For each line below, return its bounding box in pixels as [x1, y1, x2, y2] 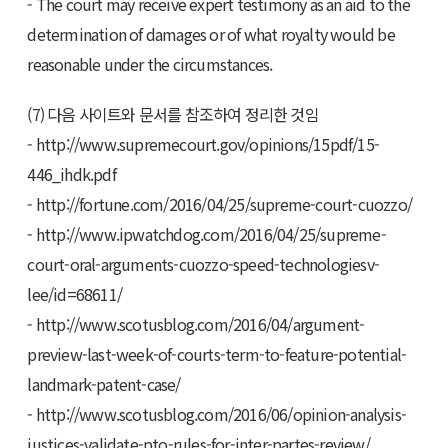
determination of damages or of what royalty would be [27, 21, 395, 46]
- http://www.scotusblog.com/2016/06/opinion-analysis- [27, 401, 407, 426]
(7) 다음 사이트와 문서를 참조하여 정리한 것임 [27, 101, 319, 126]
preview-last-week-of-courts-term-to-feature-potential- [27, 341, 407, 366]
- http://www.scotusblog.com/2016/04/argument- [27, 311, 365, 336]
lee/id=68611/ [27, 281, 123, 306]
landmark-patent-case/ [27, 371, 181, 396]
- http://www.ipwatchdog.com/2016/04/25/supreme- [27, 221, 386, 246]
